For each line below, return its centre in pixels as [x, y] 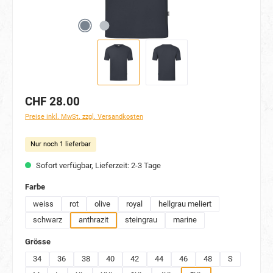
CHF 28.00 [52, 101]
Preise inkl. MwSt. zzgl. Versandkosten [84, 116]
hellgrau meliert [185, 204]
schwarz [48, 220]
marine [185, 220]
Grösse [38, 242]
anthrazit [94, 220]
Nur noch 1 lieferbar [61, 144]
